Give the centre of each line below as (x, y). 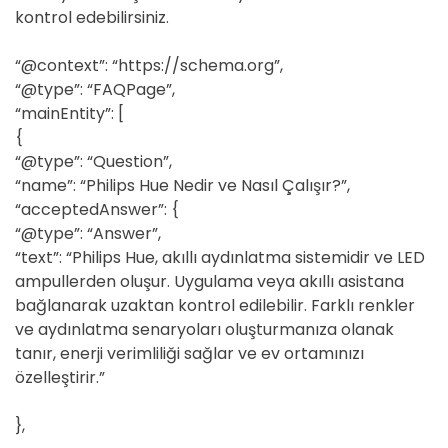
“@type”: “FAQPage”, (95, 89)
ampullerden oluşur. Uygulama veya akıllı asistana (209, 281)
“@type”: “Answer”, (88, 233)
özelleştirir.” (60, 377)
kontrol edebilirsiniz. (92, 17)
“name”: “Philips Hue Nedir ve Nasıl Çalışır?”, (182, 185)
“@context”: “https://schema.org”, (149, 65)
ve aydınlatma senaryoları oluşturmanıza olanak (204, 329)
